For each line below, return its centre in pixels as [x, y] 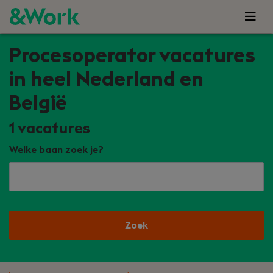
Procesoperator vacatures [132, 56]
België [38, 103]
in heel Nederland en [106, 80]
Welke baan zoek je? [56, 150]
